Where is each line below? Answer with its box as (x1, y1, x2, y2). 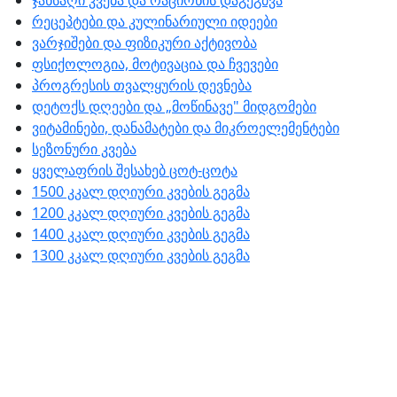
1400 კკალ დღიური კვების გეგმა (32, 224, 250, 244)
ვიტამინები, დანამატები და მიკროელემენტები (32, 118, 339, 137)
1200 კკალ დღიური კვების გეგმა (32, 203, 250, 222)
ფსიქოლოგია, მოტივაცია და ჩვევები (32, 54, 278, 74)
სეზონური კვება (32, 139, 136, 159)
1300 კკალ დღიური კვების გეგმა (32, 245, 250, 265)
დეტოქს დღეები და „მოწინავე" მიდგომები (32, 97, 316, 116)
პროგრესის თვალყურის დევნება (32, 75, 252, 95)
